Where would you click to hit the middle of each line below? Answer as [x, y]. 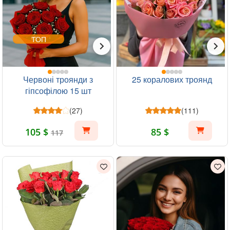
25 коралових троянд [172, 79]
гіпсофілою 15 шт [58, 91]
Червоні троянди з [58, 79]
